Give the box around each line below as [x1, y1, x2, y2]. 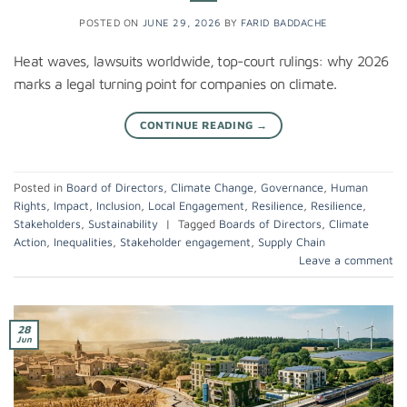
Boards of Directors [219, 216, 322, 231]
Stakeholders [14, 216, 81, 231]
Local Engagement [148, 198, 244, 213]
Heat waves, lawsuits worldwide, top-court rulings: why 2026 [14, 53, 389, 70]
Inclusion [96, 198, 141, 213]
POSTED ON [79, 16, 143, 29]
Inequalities [54, 234, 113, 249]
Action [14, 234, 46, 249]
